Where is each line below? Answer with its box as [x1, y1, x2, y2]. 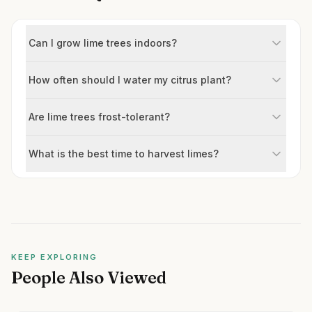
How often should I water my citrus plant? [29, 74, 231, 86]
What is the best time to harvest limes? [29, 148, 219, 159]
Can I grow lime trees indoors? [29, 37, 177, 49]
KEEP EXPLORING [11, 252, 97, 262]
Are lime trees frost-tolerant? [29, 111, 170, 123]
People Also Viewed [11, 267, 166, 288]
